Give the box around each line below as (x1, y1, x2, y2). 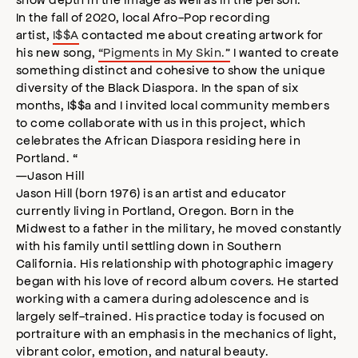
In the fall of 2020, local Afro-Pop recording (16, 9, 270, 25)
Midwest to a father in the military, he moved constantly (16, 220, 342, 236)
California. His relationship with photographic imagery (16, 255, 334, 271)
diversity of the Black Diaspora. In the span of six (16, 79, 299, 95)
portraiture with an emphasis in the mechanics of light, (16, 325, 337, 341)
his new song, (16, 44, 98, 60)
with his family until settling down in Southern (16, 237, 282, 253)
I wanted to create (230, 44, 340, 60)
